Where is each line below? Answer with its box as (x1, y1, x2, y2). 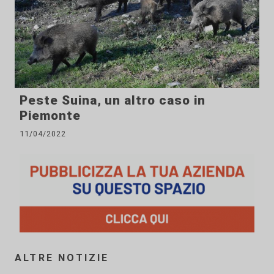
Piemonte (20, 108, 81, 123)
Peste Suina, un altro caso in (20, 92, 206, 108)
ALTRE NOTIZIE (15, 251, 109, 264)
